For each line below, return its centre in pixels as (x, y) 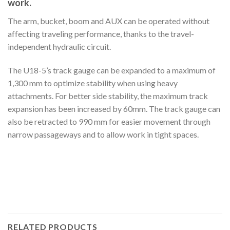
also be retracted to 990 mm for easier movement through (109, 121)
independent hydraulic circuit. (59, 46)
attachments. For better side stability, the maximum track (108, 95)
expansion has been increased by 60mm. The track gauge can (114, 108)
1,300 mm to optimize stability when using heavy (93, 83)
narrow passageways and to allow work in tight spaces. (103, 134)
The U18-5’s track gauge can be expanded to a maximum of (112, 70)
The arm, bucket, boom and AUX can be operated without (109, 21)
